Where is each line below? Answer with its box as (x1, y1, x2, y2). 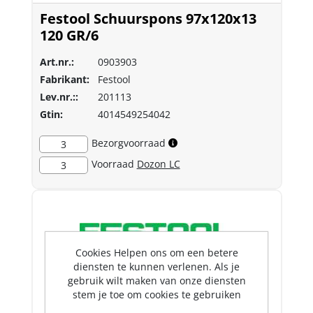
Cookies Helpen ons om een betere (75, 245, 238, 259)
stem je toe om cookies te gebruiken (72, 287, 241, 301)
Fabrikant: (39, 72, 89, 86)
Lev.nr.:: (39, 89, 78, 103)
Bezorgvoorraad (91, 136, 166, 150)
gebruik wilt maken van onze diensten (67, 273, 246, 287)
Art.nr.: (39, 54, 74, 68)
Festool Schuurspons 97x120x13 (39, 8, 256, 28)
